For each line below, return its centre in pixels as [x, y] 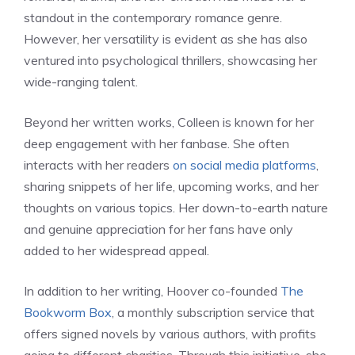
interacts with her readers [98, 165]
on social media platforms [244, 165]
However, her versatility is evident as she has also [166, 39]
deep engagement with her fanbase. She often [157, 144]
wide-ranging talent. [81, 82]
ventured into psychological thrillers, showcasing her [170, 61]
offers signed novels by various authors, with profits [170, 334]
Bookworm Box [68, 313]
